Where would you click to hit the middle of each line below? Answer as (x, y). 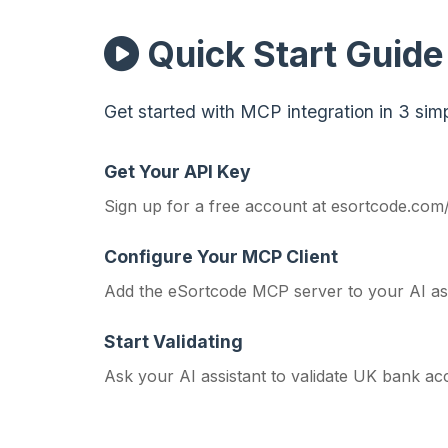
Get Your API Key (177, 171)
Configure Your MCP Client (221, 256)
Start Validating (173, 341)
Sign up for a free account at (217, 206)
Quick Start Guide (291, 54)
